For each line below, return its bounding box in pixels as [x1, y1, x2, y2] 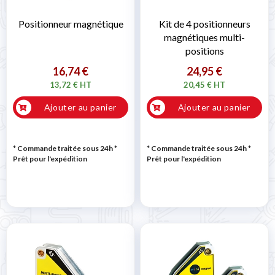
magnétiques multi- [164, 31, 245, 44]
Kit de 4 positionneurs [158, 18, 250, 30]
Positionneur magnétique [18, 18, 123, 30]
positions [185, 45, 224, 57]
